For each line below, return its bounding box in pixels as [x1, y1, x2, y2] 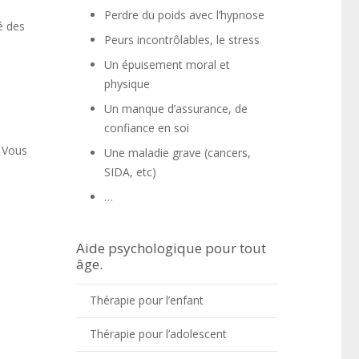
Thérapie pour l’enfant [89, 292, 204, 309]
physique [104, 76, 151, 91]
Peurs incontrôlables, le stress [104, 32, 260, 47]
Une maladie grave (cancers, [104, 145, 252, 160]
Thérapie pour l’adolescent [89, 326, 227, 342]
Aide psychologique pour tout [76, 239, 267, 257]
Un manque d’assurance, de [104, 101, 248, 116]
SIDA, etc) [104, 164, 157, 179]
